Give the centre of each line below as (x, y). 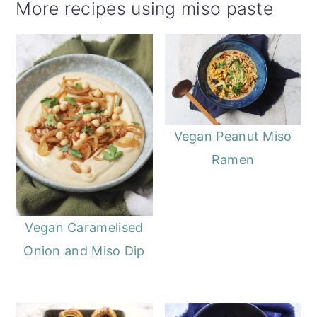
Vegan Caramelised (84, 228)
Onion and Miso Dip (84, 251)
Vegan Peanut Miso (233, 137)
